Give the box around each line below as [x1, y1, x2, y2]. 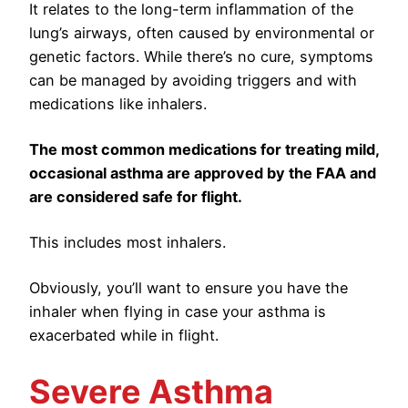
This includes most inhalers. [29, 233, 226, 252]
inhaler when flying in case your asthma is [29, 302, 326, 321]
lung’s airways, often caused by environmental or [29, 24, 374, 43]
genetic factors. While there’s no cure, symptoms [29, 47, 373, 66]
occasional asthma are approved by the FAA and [29, 164, 376, 183]
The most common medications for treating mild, [29, 140, 379, 159]
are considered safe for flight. [29, 188, 242, 207]
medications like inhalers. [29, 95, 216, 114]
